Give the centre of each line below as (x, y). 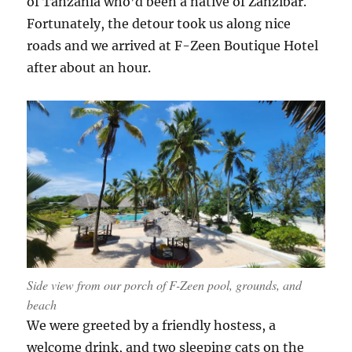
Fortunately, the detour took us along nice (159, 24)
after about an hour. (89, 68)
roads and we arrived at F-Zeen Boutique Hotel (173, 46)
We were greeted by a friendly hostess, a (152, 325)
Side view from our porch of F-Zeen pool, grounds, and (165, 285)
